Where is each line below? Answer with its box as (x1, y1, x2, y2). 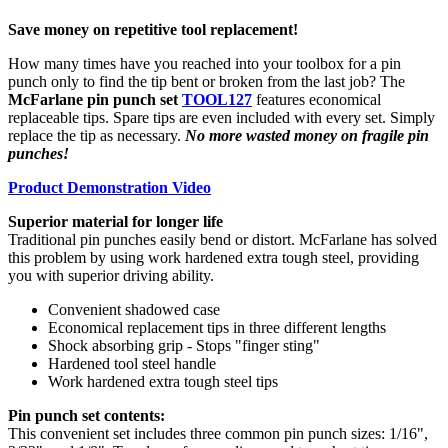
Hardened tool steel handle (48, 355, 216, 373)
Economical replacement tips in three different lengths (48, 319, 386, 337)
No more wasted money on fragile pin (185, 127, 429, 145)
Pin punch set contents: (8, 407, 165, 425)
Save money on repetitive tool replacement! (8, 21, 298, 39)
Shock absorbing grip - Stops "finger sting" (48, 337, 320, 355)
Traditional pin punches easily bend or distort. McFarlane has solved (8, 231, 437, 249)
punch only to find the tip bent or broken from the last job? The (8, 73, 405, 91)
